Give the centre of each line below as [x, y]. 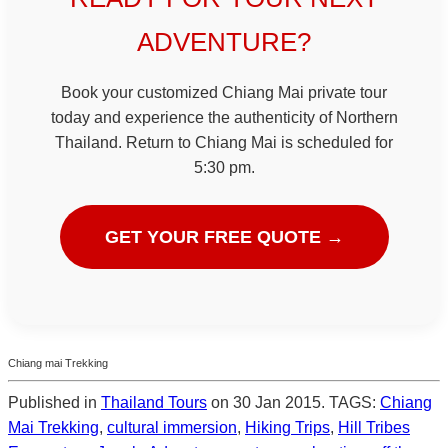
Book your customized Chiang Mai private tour [224, 92]
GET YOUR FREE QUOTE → [224, 236]
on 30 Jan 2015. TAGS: [293, 402]
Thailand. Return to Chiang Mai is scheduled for [224, 142]
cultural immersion [172, 427]
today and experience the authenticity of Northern [224, 117]
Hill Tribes [374, 427]
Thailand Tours [154, 402]
